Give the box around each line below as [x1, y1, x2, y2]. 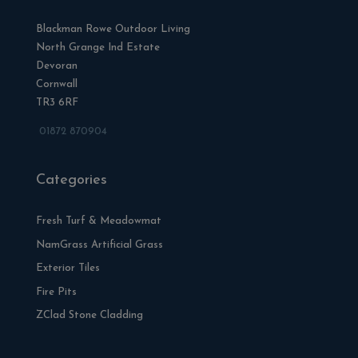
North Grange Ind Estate [35, 42, 160, 54]
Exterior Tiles [35, 263, 100, 274]
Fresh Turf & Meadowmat [35, 216, 161, 227]
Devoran [35, 61, 78, 72]
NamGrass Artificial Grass [35, 239, 163, 250]
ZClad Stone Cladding [35, 310, 143, 321]
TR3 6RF [35, 97, 78, 109]
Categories [35, 173, 107, 189]
